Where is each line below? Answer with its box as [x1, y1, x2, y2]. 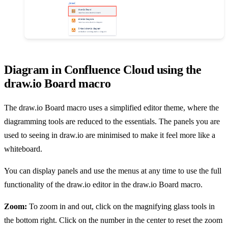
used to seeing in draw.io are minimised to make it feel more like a [4, 130, 215, 139]
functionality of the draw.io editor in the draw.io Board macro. [4, 180, 203, 189]
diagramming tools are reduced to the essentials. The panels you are [4, 117, 220, 126]
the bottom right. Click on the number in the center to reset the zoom [4, 215, 222, 224]
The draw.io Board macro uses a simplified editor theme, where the [4, 103, 219, 112]
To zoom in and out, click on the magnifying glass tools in [27, 202, 215, 211]
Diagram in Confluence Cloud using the [4, 63, 202, 76]
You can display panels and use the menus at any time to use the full [4, 166, 221, 175]
